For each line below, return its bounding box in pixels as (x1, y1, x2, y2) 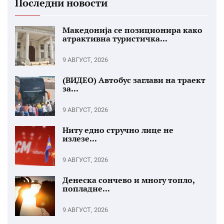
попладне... (62, 183, 110, 194)
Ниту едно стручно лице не (62, 124, 173, 135)
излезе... (62, 133, 97, 144)
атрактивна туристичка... (62, 33, 167, 44)
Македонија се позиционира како (62, 24, 202, 35)
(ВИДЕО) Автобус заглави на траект (62, 74, 205, 85)
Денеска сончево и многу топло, (62, 174, 194, 185)
